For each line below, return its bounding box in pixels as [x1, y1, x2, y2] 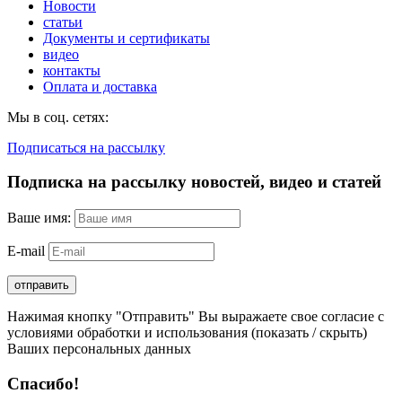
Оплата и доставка [43, 78, 157, 94]
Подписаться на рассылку [7, 139, 165, 155]
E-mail [7, 243, 45, 259]
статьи [43, 13, 83, 30]
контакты [43, 62, 100, 78]
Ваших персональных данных [7, 341, 191, 357]
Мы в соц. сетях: [7, 109, 109, 125]
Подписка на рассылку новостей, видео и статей [7, 172, 381, 192]
